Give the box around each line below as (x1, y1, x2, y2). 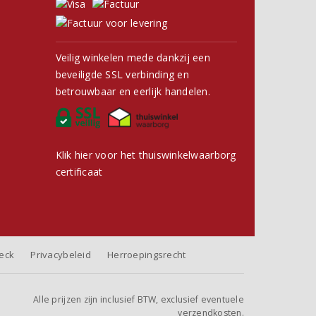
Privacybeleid (30, 248, 91, 262)
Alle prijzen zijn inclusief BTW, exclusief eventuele (33, 293, 244, 306)
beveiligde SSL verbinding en (55, 68, 189, 82)
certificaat (55, 165, 103, 179)
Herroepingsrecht (107, 248, 186, 262)
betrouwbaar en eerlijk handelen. (55, 85, 211, 99)
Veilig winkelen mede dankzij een (55, 51, 211, 65)
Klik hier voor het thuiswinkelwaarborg (55, 148, 236, 162)
